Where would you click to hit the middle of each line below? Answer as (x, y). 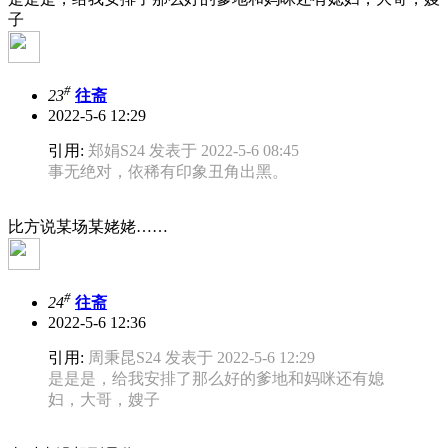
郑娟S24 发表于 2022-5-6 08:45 (193, 151)
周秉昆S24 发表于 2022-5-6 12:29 (201, 358)
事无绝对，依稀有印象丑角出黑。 (168, 172)
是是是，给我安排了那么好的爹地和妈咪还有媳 (216, 379)
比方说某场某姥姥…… (88, 227)
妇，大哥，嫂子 (104, 400)
